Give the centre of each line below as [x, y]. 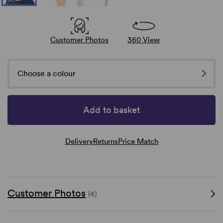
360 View [144, 40]
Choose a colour [47, 73]
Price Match [138, 141]
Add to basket [111, 110]
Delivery [79, 141]
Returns [105, 141]
